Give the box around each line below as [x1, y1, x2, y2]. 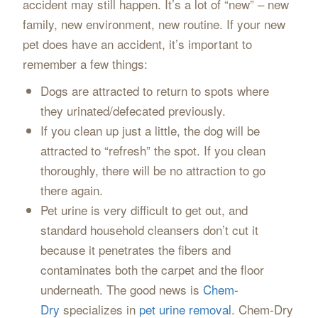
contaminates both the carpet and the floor [40, 261, 265, 278]
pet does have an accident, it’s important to [22, 35, 252, 53]
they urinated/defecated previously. [40, 102, 226, 119]
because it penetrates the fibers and [40, 241, 231, 258]
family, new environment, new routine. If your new [22, 15, 285, 33]
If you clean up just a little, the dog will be [40, 121, 261, 139]
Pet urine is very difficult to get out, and [40, 201, 248, 219]
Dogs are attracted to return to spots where [40, 82, 270, 99]
